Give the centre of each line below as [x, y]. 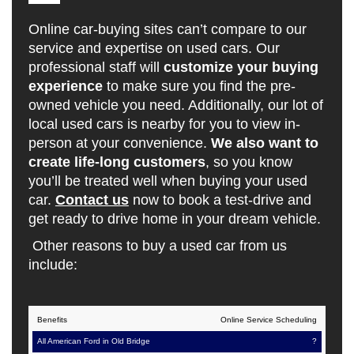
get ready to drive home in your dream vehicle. [174, 219]
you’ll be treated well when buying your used [168, 181]
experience [65, 87]
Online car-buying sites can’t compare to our [167, 30]
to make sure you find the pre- [199, 87]
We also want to [264, 143]
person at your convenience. [119, 143]
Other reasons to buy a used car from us [157, 246]
